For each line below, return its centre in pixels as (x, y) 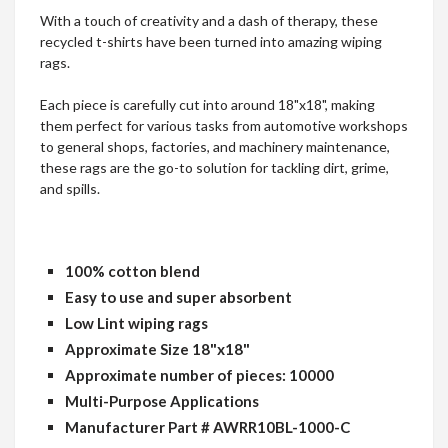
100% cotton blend (132, 270)
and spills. (70, 188)
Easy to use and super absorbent (178, 296)
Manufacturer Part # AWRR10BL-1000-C (207, 426)
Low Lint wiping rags (136, 322)
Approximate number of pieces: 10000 (199, 374)
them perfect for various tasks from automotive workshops (224, 125)
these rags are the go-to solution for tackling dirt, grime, (214, 167)
